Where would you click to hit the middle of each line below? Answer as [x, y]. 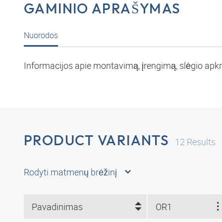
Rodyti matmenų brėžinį [70, 172]
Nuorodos [41, 35]
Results [200, 142]
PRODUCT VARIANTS [97, 140]
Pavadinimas [57, 206]
